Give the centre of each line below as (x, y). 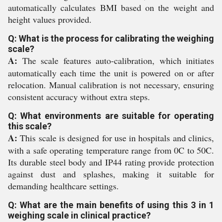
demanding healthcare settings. (63, 186)
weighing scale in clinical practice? (79, 216)
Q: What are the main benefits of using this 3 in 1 (111, 205)
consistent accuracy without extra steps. (79, 97)
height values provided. (50, 20)
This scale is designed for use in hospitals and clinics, (116, 138)
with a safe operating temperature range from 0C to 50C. (111, 150)
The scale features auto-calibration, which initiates (116, 61)
